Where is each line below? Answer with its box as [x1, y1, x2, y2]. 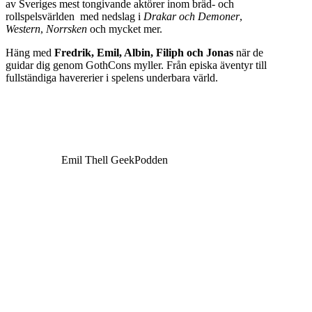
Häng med [6, 46, 54, 58]
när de [233, 46, 263, 58]
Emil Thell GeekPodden [61, 153, 168, 166]
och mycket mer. [87, 22, 162, 35]
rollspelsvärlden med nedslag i [6, 10, 143, 22]
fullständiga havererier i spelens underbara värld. [6, 71, 218, 84]
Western [6, 22, 40, 35]
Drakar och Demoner [143, 10, 240, 22]
